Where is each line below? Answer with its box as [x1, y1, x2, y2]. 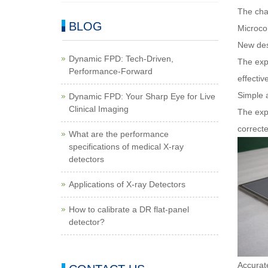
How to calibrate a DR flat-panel [69, 205, 189, 214]
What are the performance [69, 129, 169, 139]
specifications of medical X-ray [69, 142, 184, 151]
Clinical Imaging [69, 104, 129, 114]
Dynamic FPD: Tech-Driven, [69, 54, 173, 63]
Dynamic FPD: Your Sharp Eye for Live [69, 92, 215, 101]
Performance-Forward [69, 66, 153, 76]
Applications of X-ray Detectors [69, 179, 185, 189]
